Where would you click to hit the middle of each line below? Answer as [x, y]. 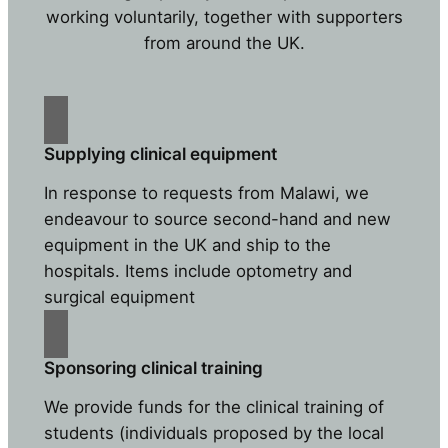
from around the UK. [224, 43]
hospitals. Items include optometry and [197, 270]
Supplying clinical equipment [160, 153]
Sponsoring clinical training [153, 367]
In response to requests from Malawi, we [206, 192]
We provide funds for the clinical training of [213, 406]
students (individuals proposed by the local [213, 432]
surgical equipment [119, 296]
